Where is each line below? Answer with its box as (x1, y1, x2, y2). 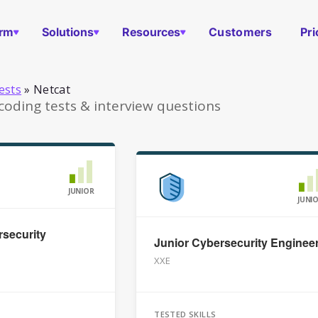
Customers (209, 25, 272, 39)
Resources (122, 25, 181, 39)
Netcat (33, 82, 71, 97)
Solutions (42, 25, 94, 39)
